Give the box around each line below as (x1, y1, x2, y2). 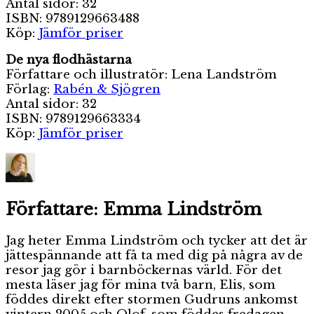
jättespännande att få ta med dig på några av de (6, 247, 303, 263)
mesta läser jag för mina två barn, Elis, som (6, 277, 275, 292)
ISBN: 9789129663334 (6, 111, 141, 126)
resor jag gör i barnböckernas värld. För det (6, 262, 282, 278)
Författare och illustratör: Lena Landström (6, 67, 277, 82)
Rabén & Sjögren (53, 81, 161, 97)
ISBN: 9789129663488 (6, 11, 139, 26)
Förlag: (6, 81, 53, 97)
